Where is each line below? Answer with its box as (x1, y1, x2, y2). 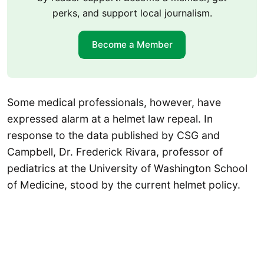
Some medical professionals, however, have (7, 95, 221, 108)
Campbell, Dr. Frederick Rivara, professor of (7, 145, 223, 158)
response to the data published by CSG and (7, 128, 220, 141)
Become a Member (91, 39, 173, 51)
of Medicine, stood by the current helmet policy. (7, 178, 240, 191)
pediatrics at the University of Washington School (7, 161, 247, 174)
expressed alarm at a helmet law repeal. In (7, 112, 213, 125)
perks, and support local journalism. (52, 6, 212, 19)
